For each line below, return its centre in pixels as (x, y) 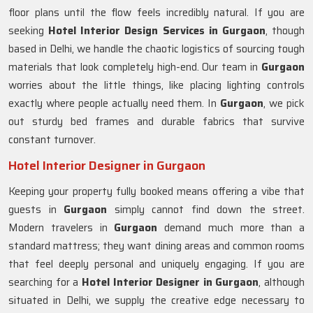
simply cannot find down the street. (209, 210)
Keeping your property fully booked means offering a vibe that (156, 191)
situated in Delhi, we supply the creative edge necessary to (156, 300)
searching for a (45, 282)
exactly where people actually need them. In (115, 103)
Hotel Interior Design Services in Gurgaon (157, 31)
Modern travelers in (61, 228)
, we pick (284, 103)
